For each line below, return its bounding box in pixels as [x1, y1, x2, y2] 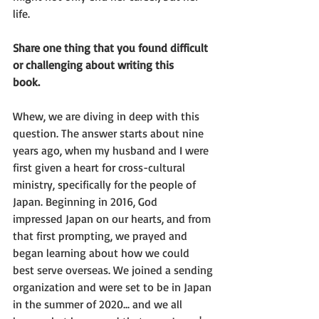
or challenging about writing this [13, 57, 174, 72]
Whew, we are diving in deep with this [13, 108, 202, 123]
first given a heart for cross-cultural [13, 159, 185, 174]
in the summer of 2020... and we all [13, 296, 182, 311]
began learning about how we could [13, 245, 192, 260]
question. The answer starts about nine [13, 125, 204, 140]
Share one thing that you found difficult [13, 40, 211, 55]
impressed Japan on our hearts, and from [13, 211, 214, 226]
